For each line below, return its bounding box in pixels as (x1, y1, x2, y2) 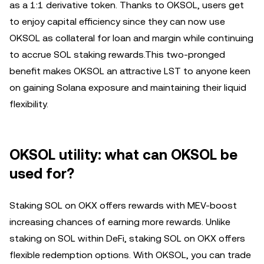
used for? (9, 165, 74, 182)
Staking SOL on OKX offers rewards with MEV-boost (9, 199, 237, 211)
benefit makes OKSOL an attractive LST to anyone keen (9, 65, 250, 77)
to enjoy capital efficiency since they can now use (9, 15, 225, 27)
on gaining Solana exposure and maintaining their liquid (9, 81, 246, 93)
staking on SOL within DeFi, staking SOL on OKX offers (9, 232, 245, 244)
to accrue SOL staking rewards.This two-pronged (9, 48, 225, 60)
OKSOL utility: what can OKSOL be (9, 146, 237, 163)
